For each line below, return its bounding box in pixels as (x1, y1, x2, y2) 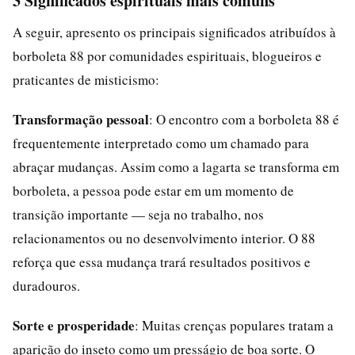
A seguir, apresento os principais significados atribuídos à (13, 22, 336, 41)
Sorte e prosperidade (13, 315, 135, 335)
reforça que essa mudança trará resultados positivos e (13, 252, 311, 271)
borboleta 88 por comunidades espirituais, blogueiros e (13, 46, 322, 65)
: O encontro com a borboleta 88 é (149, 109, 339, 128)
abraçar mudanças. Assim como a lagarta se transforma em (13, 157, 339, 176)
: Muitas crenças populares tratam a (135, 315, 334, 334)
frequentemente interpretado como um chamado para (13, 133, 309, 152)
